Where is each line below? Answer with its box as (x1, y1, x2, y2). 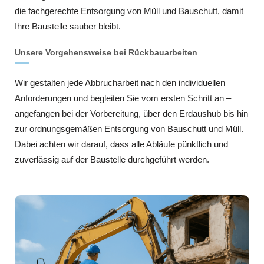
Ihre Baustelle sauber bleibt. (15, 21, 121, 32)
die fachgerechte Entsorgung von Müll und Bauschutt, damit (15, 6, 243, 16)
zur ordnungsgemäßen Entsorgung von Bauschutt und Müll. (15, 124, 243, 134)
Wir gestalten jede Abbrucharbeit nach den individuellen (15, 78, 225, 88)
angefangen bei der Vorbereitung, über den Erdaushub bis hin (15, 108, 248, 119)
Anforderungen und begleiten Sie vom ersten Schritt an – (15, 93, 231, 104)
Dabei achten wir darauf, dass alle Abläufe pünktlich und (15, 139, 228, 150)
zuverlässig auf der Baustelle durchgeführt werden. (15, 154, 209, 165)
